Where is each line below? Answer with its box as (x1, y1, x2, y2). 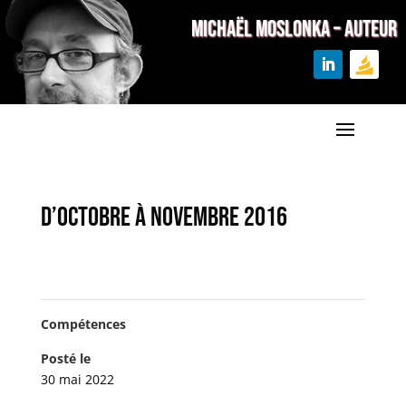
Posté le (40, 350, 91, 367)
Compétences (40, 315, 126, 333)
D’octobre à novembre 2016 (40, 201, 287, 234)
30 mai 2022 (40, 371, 114, 388)
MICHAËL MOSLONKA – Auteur (191, 15, 397, 43)
